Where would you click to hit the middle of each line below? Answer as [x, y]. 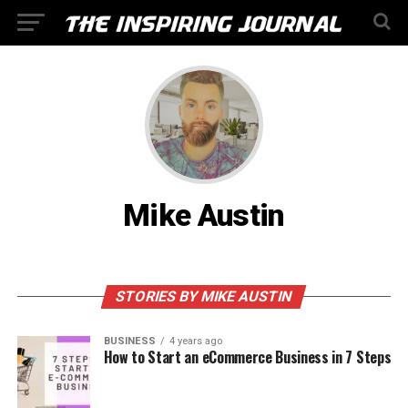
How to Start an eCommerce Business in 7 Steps [247, 357]
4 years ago [195, 341]
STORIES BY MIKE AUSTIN [204, 296]
